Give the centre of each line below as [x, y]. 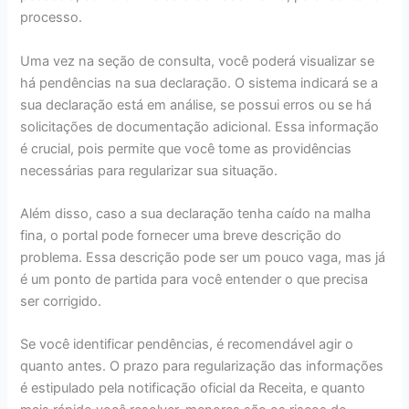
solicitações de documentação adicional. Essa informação [200, 126]
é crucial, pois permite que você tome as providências [186, 148]
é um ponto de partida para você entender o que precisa [194, 279]
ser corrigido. [61, 301]
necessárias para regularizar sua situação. [149, 170]
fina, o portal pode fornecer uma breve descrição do [181, 235]
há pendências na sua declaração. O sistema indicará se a [199, 83]
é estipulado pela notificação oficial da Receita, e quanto [193, 388]
